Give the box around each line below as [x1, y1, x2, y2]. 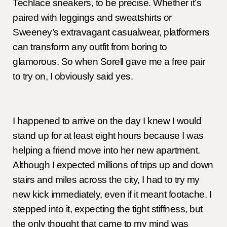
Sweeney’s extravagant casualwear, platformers [13, 27, 210, 38]
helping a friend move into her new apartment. [13, 145, 200, 156]
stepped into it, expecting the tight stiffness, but [13, 204, 203, 215]
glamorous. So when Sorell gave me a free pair [13, 56, 205, 67]
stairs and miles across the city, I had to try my [13, 174, 200, 185]
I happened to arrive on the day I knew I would [13, 116, 201, 127]
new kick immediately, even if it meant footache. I [13, 189, 211, 200]
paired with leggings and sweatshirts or [13, 12, 172, 23]
